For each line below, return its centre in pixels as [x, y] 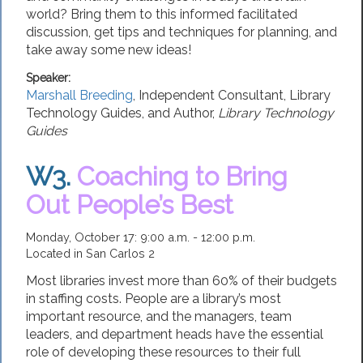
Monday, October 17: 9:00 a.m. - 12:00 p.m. [141, 237]
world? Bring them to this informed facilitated [162, 14]
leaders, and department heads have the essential [175, 334]
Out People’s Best [130, 205]
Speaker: [48, 78]
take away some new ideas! [109, 49]
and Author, [181, 113]
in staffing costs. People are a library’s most [154, 298]
